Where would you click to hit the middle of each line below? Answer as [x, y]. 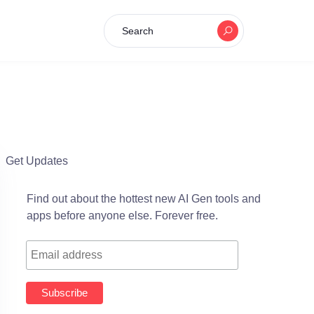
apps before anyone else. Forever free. [122, 216]
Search [138, 30]
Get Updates [37, 161]
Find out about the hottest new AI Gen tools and [144, 199]
